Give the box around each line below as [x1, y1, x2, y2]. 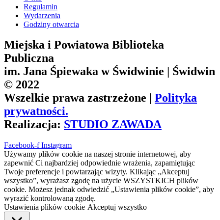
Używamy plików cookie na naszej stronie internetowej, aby [4, 150, 191, 159]
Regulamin [24, 2, 57, 11]
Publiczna [4, 52, 54, 65]
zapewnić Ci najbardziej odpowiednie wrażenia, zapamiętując [4, 159, 195, 167]
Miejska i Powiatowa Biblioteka [4, 38, 164, 52]
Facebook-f [4, 141, 39, 150]
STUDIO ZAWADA [64, 118, 162, 131]
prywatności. [4, 105, 68, 118]
